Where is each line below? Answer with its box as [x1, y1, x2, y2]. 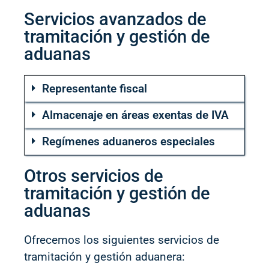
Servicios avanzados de [24, 8, 207, 29]
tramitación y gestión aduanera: [24, 249, 185, 264]
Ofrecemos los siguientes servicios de [24, 232, 219, 247]
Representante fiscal [42, 81, 147, 95]
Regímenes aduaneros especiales [42, 134, 215, 148]
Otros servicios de [24, 165, 163, 186]
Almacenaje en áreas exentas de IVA [42, 107, 229, 122]
